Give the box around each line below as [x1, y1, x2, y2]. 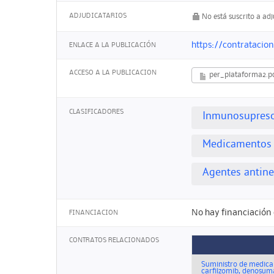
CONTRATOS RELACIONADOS [69, 237, 159, 244]
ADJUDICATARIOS [69, 12, 127, 19]
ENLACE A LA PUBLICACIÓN [69, 42, 156, 48]
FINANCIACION [69, 210, 118, 217]
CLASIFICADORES [69, 108, 124, 115]
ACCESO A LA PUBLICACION [69, 70, 157, 76]
